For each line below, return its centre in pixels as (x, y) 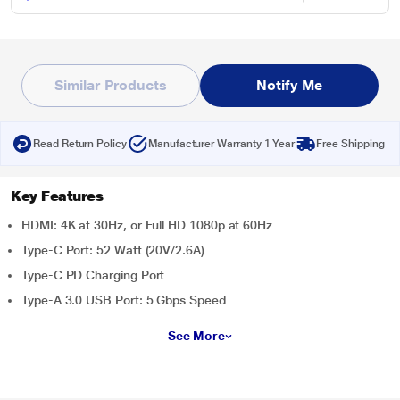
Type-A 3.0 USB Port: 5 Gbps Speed (124, 300)
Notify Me (289, 85)
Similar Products (111, 85)
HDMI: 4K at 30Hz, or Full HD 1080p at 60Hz (147, 225)
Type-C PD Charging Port (93, 275)
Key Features (57, 196)
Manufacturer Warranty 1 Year (221, 144)
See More (196, 336)
